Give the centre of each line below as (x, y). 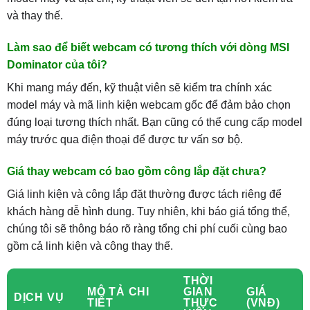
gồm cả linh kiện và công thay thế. (90, 246)
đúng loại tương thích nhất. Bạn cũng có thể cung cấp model (154, 122)
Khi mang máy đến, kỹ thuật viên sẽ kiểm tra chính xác (139, 87)
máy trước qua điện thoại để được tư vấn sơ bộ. (125, 139)
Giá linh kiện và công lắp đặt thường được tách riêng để (144, 194)
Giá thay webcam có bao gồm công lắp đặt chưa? (136, 171)
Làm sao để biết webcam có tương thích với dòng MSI (148, 47)
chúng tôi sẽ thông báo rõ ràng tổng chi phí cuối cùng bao (147, 228)
